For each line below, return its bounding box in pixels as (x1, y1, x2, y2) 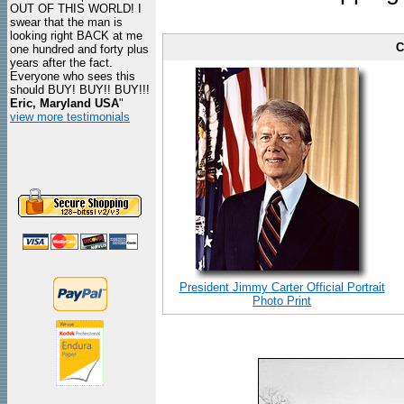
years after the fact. (10, 56, 113, 69)
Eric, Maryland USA (10, 96, 119, 110)
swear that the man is (10, 15, 123, 29)
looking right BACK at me (10, 29, 142, 42)
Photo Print (252, 294, 311, 308)
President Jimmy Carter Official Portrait (179, 280, 385, 294)
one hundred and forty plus (10, 42, 149, 56)
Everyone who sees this (10, 69, 135, 83)
